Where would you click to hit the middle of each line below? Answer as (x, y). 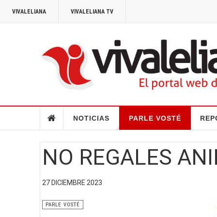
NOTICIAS (91, 118)
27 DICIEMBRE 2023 (72, 182)
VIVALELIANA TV (92, 12)
